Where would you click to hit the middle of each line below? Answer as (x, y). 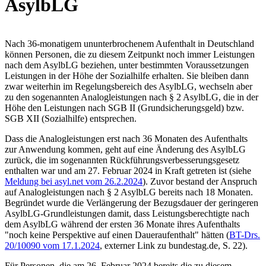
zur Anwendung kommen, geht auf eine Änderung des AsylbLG (125, 149)
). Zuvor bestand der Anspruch (200, 181)
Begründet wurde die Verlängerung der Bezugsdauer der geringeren (132, 202)
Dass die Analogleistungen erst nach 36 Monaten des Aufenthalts (126, 138)
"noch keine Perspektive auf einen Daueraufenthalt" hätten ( (117, 235)
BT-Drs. (245, 235)
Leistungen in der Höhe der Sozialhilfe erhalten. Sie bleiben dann (127, 75)
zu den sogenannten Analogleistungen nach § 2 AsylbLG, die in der (132, 97)
